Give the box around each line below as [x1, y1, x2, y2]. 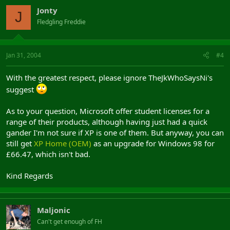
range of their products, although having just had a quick [6, 117, 207, 127]
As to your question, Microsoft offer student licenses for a [6, 106, 209, 116]
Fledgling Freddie [37, 17, 86, 26]
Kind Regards [6, 170, 53, 181]
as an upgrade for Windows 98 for [91, 138, 215, 148]
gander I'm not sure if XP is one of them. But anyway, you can [6, 127, 224, 138]
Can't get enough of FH [37, 217, 102, 226]
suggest [6, 84, 36, 94]
